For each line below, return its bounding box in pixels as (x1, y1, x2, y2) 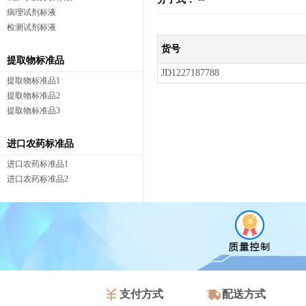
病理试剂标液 (7, 8, 56, 17)
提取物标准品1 (7, 76, 60, 85)
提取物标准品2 (7, 91, 60, 100)
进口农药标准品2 (7, 174, 68, 184)
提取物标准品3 (7, 106, 60, 115)
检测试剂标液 (7, 23, 56, 32)
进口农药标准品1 (7, 159, 68, 169)
